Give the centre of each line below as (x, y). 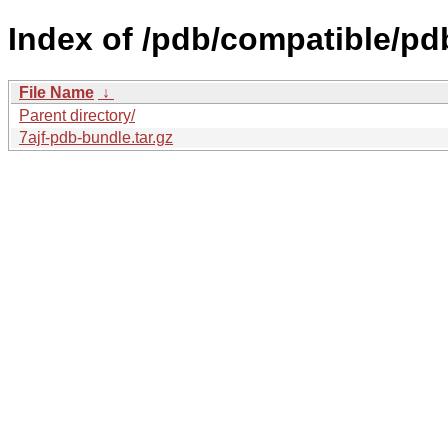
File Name (56, 92)
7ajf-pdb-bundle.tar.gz (96, 137)
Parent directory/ (77, 115)
